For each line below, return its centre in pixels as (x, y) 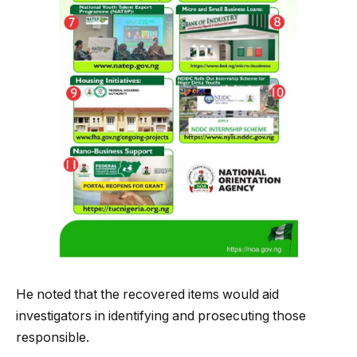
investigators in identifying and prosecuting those (161, 316)
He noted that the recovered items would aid (147, 294)
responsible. (53, 337)
